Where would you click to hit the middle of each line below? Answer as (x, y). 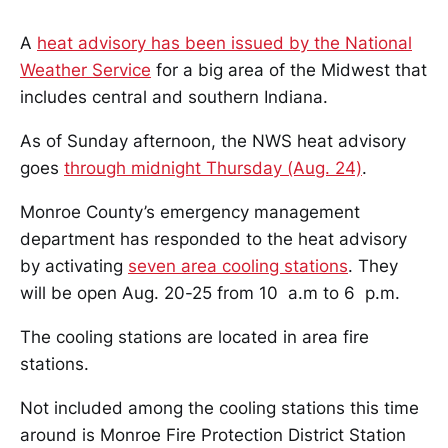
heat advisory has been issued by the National (224, 43)
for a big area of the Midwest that (289, 70)
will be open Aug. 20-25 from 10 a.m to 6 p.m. (210, 293)
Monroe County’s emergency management (190, 212)
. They (373, 266)
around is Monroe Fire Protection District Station (213, 435)
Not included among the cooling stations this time (219, 408)
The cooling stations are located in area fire (194, 337)
